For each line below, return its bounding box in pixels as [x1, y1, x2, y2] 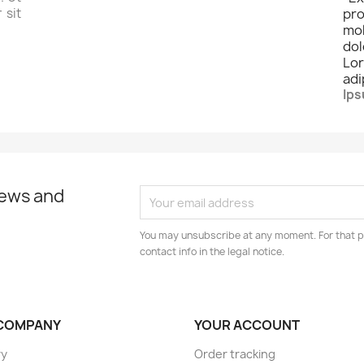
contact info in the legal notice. [140, 245, 285, 258]
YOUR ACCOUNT [194, 316, 300, 334]
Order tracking [194, 346, 275, 362]
